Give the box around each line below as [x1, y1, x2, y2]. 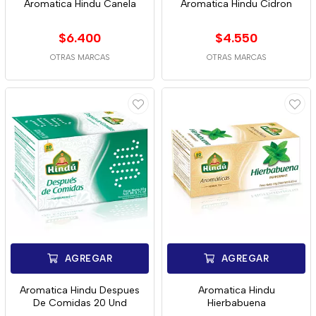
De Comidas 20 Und [32, 297, 127, 309]
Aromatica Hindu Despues [20, 284, 140, 296]
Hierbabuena [207, 297, 266, 309]
